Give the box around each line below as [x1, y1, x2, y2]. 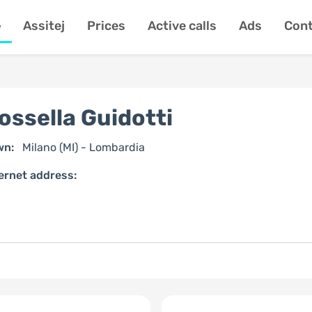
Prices [86, 18, 125, 33]
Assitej [22, 18, 65, 33]
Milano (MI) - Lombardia [19, 141, 145, 154]
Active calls [147, 18, 217, 33]
